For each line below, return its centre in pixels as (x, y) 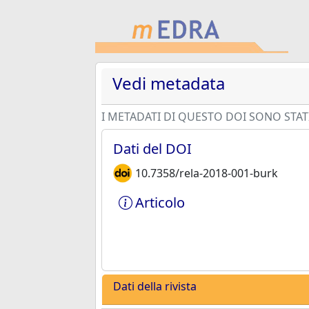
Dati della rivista (155, 286)
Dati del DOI (152, 149)
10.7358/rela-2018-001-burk (207, 173)
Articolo (160, 202)
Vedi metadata (169, 83)
